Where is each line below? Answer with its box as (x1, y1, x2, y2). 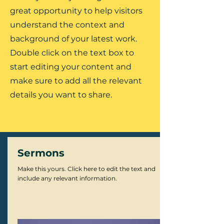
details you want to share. (10, 90, 112, 99)
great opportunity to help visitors (10, 6, 142, 15)
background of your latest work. (10, 34, 137, 43)
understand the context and (10, 20, 124, 29)
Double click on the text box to (10, 48, 134, 57)
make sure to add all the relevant (10, 76, 142, 85)
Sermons (17, 147, 64, 159)
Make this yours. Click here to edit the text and (17, 165, 155, 172)
